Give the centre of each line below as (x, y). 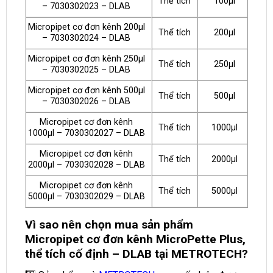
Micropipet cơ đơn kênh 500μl (86, 91)
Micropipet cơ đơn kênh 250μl (86, 59)
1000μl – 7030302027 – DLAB (86, 133)
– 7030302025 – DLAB (87, 70)
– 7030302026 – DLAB (87, 102)
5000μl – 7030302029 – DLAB (86, 197)
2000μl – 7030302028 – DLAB (86, 165)
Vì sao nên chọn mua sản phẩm (109, 225)
